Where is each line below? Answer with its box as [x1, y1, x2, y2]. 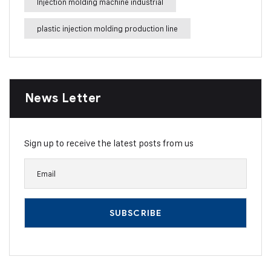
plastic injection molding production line [37, 24, 178, 33]
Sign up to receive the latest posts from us [24, 137, 194, 149]
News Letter [25, 91, 102, 106]
